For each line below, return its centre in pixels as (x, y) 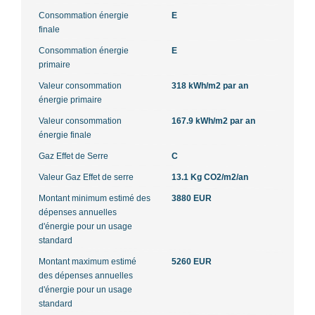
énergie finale (65, 135)
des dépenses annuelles (86, 275)
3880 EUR (192, 198)
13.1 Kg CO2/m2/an (210, 177)
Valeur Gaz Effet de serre (86, 177)
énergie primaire (70, 99)
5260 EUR (192, 261)
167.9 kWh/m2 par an (213, 121)
